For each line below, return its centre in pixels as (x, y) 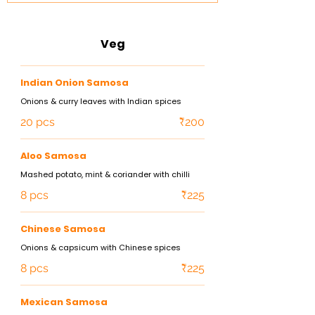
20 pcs (38, 122)
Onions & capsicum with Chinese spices (101, 247)
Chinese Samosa (63, 229)
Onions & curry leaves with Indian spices (101, 101)
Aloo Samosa (53, 156)
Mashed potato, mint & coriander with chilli (105, 174)
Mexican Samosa (64, 302)
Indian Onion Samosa (75, 83)
